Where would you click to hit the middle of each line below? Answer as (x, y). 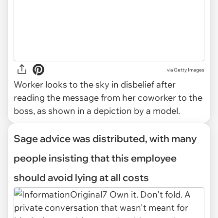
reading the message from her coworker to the (108, 98)
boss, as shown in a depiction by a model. (98, 111)
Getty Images (189, 70)
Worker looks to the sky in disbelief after (95, 85)
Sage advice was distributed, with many (105, 139)
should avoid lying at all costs (81, 178)
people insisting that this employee (95, 158)
